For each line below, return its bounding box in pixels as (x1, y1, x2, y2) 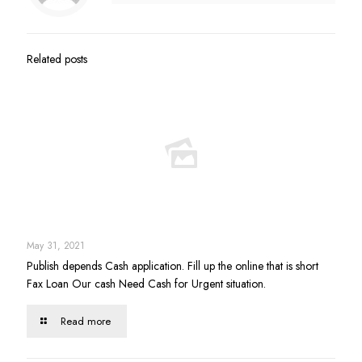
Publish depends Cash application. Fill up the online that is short (27, 258, 318, 274)
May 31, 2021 (27, 238, 85, 253)
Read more (61, 314, 112, 329)
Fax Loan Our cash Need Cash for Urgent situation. (27, 276, 266, 292)
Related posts (27, 51, 87, 67)
